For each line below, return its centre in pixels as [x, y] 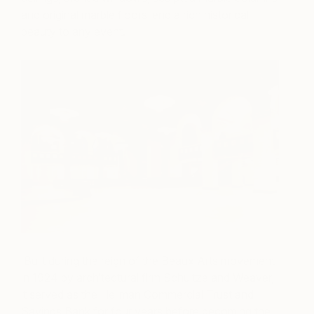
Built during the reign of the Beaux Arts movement [148, 261]
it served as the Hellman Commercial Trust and [137, 295]
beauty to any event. [73, 32]
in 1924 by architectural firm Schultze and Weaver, [148, 278]
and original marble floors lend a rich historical [135, 15]
